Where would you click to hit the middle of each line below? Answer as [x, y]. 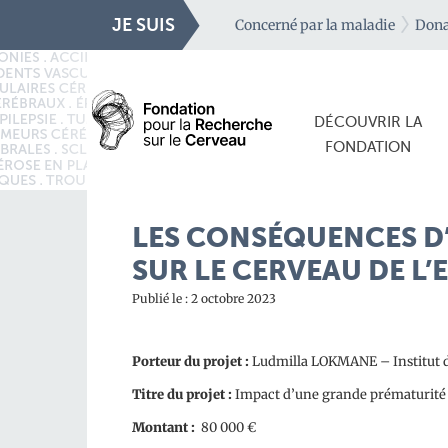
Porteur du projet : [192, 361]
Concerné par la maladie [315, 25]
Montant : [165, 427]
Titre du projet [178, 394]
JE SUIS [143, 25]
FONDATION [368, 147]
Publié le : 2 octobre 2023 [204, 298]
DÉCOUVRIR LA [368, 122]
